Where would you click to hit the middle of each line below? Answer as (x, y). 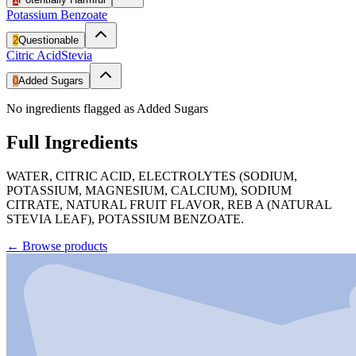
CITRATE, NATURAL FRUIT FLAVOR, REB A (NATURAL (169, 204)
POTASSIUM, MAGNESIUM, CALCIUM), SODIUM (149, 190)
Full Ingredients (72, 142)
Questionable (48, 40)
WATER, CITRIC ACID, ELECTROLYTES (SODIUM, (152, 176)
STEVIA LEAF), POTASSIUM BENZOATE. (125, 219)
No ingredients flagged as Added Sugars (107, 108)
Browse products (65, 246)
